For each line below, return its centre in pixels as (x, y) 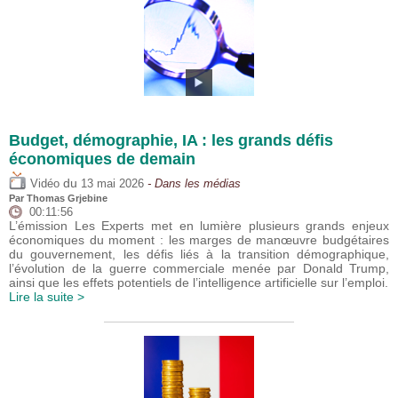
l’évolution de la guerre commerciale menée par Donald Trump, (199, 269)
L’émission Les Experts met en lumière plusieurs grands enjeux (199, 226)
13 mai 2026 (112, 184)
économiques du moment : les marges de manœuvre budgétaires (199, 240)
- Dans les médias (192, 184)
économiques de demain (102, 159)
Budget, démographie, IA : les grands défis (171, 141)
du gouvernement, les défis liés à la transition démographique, (199, 255)
